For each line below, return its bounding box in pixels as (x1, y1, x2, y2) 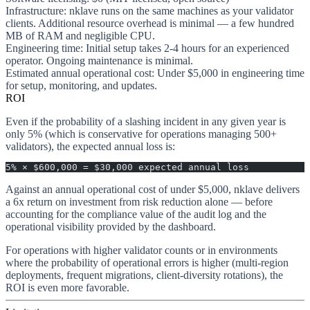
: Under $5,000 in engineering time (152, 66, 304, 79)
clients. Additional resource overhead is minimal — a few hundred (6, 17, 294, 29)
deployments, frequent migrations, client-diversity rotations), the (6, 268, 283, 281)
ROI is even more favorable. (6, 281, 129, 293)
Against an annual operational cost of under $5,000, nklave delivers (6, 183, 300, 195)
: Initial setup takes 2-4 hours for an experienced (80, 42, 289, 54)
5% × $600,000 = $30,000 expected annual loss (6, 161, 249, 172)
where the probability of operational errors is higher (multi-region (6, 256, 289, 268)
